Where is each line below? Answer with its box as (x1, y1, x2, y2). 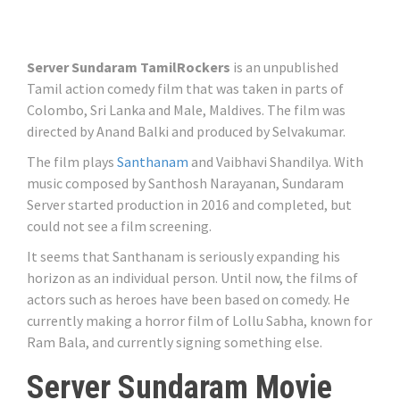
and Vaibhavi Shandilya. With (188, 153, 363, 171)
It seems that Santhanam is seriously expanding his (27, 247, 340, 266)
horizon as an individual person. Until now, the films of (27, 269, 358, 287)
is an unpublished (230, 58, 338, 77)
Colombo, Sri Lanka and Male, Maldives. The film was (27, 101, 346, 120)
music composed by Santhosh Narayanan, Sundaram (27, 174, 344, 193)
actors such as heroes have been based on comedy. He (27, 290, 350, 309)
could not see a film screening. (27, 217, 212, 236)
